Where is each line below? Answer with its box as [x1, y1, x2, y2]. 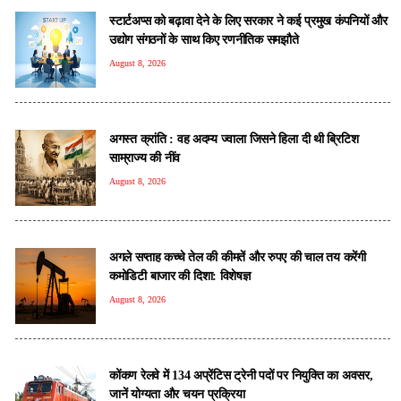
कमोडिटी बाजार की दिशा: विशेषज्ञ [109, 268, 251, 283]
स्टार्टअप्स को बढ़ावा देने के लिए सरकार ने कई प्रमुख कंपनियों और [109, 13, 388, 28]
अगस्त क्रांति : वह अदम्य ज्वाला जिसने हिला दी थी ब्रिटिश [109, 131, 359, 146]
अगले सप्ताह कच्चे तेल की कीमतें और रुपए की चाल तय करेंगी [109, 249, 366, 264]
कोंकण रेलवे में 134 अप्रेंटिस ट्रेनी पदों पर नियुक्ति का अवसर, [109, 367, 373, 382]
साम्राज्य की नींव [109, 149, 181, 165]
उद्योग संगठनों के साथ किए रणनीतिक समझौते [109, 31, 299, 47]
